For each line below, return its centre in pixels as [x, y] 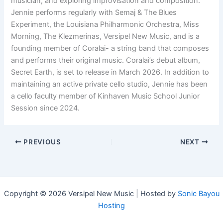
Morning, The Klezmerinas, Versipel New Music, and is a [106, 37]
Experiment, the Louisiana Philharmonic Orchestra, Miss [105, 25]
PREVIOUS [41, 142]
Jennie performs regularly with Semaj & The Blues [94, 13]
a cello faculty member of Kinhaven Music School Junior [106, 96]
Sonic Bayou [198, 194]
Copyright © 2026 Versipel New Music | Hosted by [91, 194]
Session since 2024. [46, 108]
